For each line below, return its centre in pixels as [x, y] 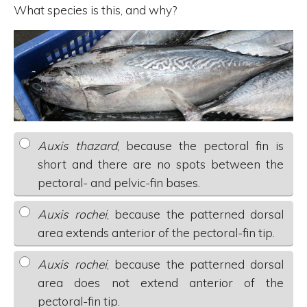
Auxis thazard [78, 145]
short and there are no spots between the [161, 164]
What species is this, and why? [95, 10]
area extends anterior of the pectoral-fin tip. [157, 232]
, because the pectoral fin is [201, 145]
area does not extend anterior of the [161, 283]
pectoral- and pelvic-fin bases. [119, 182]
